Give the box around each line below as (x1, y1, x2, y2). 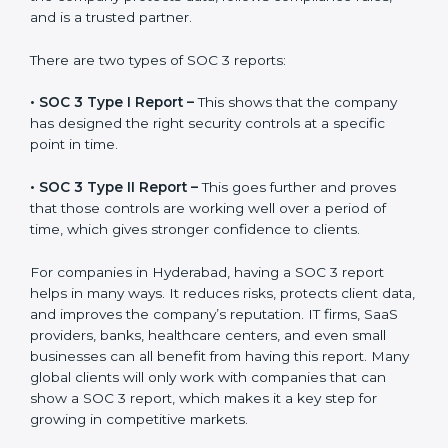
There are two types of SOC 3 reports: (30, 146, 286, 163)
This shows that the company (194, 189, 397, 206)
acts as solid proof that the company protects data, (30, 82, 375, 99)
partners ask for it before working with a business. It (30, 61, 382, 78)
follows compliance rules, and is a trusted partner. (30, 103, 366, 120)
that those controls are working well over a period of (30, 295, 386, 312)
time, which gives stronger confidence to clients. (30, 316, 360, 333)
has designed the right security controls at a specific (30, 210, 385, 227)
